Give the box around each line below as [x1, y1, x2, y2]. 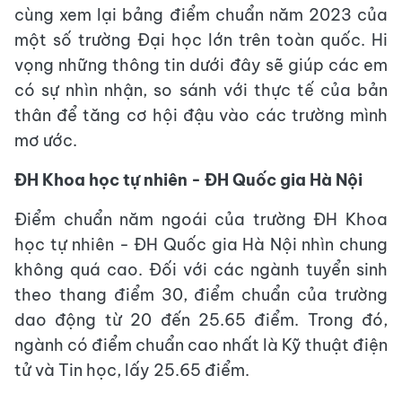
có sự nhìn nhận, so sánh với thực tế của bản [14, 80, 388, 100]
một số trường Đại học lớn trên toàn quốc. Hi [14, 30, 388, 50]
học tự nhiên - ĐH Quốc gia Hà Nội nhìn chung [14, 234, 388, 255]
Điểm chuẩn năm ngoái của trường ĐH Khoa [14, 209, 388, 230]
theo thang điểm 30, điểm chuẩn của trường [14, 284, 388, 305]
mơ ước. [14, 130, 77, 151]
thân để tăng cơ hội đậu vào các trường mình [14, 105, 388, 126]
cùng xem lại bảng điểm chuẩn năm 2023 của [14, 4, 388, 25]
